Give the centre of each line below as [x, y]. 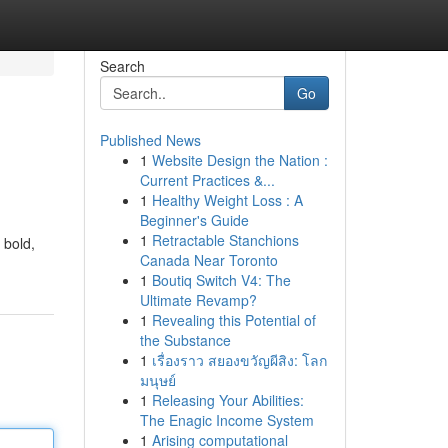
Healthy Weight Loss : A [227, 200]
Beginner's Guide [194, 220]
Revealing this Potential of [233, 320]
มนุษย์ [157, 380]
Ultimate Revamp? [198, 300]
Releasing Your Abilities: [227, 400]
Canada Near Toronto [208, 260]
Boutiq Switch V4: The [221, 280]
